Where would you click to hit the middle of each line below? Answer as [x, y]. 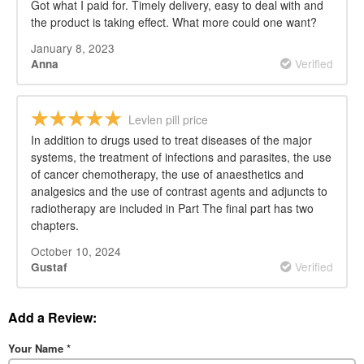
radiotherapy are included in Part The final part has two [172, 208]
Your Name [37, 348]
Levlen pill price [168, 120]
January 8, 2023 [73, 48]
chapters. [55, 225]
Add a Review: [52, 317]
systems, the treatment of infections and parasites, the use [181, 157]
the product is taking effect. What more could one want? [174, 22]
